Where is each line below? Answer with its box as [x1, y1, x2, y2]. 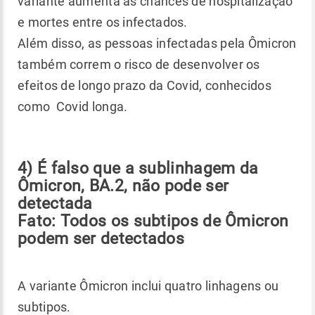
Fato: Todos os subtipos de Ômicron [18, 211, 289, 230]
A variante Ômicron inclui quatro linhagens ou [18, 278, 279, 293]
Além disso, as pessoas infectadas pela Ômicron [18, 35, 297, 51]
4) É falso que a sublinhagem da [18, 158, 259, 177]
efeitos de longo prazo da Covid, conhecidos [18, 77, 271, 93]
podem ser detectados [18, 229, 185, 247]
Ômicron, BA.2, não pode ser [18, 176, 229, 195]
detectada [18, 193, 93, 212]
